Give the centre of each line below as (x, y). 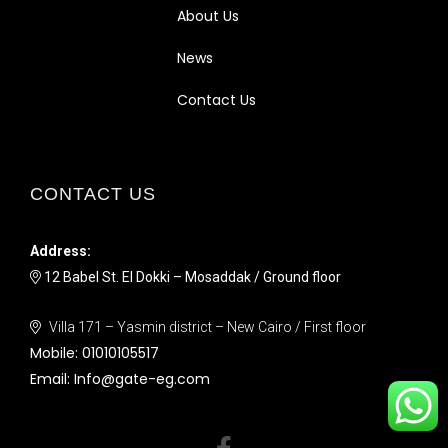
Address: (60, 251)
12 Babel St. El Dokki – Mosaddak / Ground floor (191, 277)
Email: (52, 379)
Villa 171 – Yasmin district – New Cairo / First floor (207, 327)
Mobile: (56, 353)
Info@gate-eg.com (142, 379)
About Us (207, 16)
